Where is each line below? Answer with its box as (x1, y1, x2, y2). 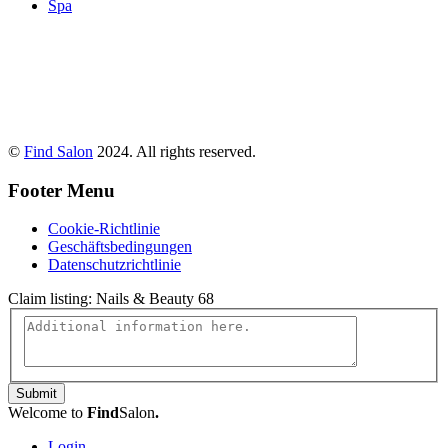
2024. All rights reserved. (93, 142, 256, 160)
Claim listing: (8, 290, 96, 308)
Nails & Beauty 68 (96, 290, 214, 308)
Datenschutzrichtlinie (48, 256, 181, 274)
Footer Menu (8, 179, 115, 201)
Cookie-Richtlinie (48, 220, 160, 238)
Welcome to (8, 403, 87, 421)
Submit (16, 385, 57, 401)
